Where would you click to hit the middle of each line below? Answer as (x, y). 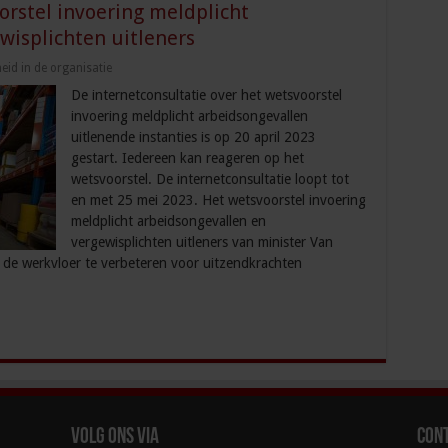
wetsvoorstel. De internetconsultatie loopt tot (209, 179)
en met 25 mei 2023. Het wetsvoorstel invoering (218, 200)
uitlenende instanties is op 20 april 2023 (193, 137)
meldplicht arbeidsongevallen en (168, 221)
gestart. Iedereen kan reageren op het (187, 158)
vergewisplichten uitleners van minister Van (201, 242)
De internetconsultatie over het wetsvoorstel (206, 95)
